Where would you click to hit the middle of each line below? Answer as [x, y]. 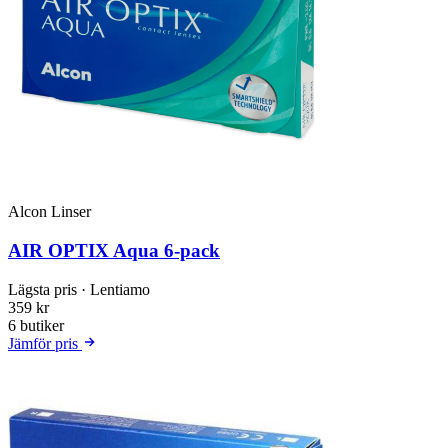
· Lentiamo [115, 289]
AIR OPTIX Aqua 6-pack [114, 251]
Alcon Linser [49, 212]
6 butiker [36, 325]
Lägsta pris [44, 289]
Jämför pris [45, 343]
